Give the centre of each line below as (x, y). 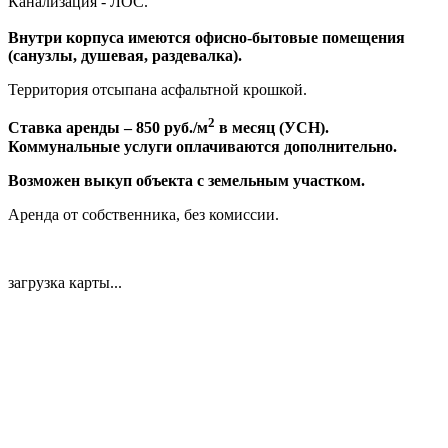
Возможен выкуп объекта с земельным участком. (186, 180)
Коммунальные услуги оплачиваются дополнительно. (202, 146)
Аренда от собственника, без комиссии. (143, 214)
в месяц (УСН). (274, 128)
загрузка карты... (65, 282)
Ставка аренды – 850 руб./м (108, 128)
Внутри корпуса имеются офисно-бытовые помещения (206, 38)
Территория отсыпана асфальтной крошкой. (157, 90)
